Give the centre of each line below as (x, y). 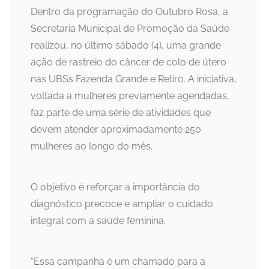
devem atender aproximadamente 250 (116, 130)
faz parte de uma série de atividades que (121, 113)
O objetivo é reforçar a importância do (115, 187)
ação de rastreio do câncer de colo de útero (128, 62)
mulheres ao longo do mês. (92, 147)
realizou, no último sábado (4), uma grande (126, 46)
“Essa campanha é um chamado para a (118, 262)
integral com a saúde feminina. (98, 221)
